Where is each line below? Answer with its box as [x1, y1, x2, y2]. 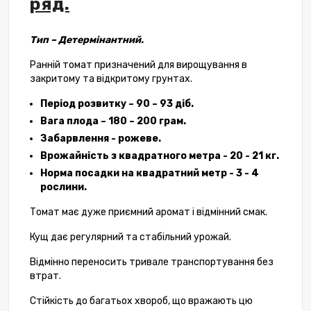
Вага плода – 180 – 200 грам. [40, 115, 186, 128]
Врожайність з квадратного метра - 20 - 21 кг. [40, 150, 279, 162]
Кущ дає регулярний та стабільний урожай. [30, 231, 231, 244]
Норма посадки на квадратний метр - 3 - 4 [40, 167, 259, 180]
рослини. [40, 181, 87, 194]
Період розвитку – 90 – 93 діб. [40, 98, 194, 110]
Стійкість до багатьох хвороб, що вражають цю [30, 295, 253, 308]
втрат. [30, 270, 61, 283]
